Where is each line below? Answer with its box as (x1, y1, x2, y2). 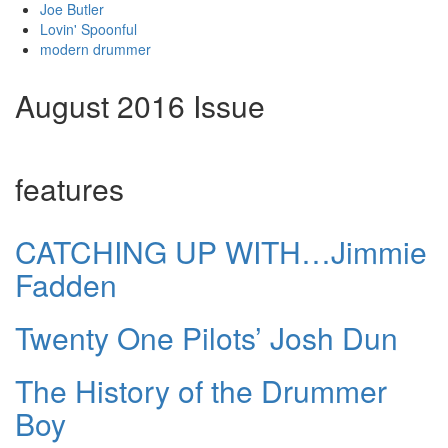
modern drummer (40, 38, 151, 59)
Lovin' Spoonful (40, 18, 137, 39)
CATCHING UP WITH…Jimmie (15, 229, 427, 273)
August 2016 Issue (15, 83, 265, 127)
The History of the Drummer (15, 368, 387, 412)
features (15, 166, 124, 210)
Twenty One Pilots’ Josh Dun (15, 315, 398, 359)
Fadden (15, 262, 117, 306)
